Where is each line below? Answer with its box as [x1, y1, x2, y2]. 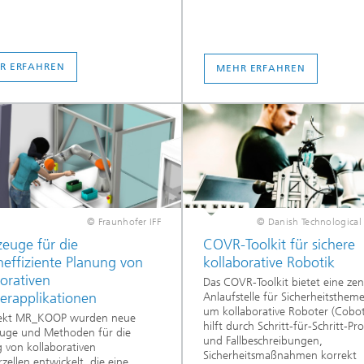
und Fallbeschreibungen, [202, 333, 323, 348]
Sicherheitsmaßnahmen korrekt [202, 348, 357, 362]
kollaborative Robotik [202, 253, 335, 272]
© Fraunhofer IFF [87, 216, 161, 228]
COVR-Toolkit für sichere [202, 236, 355, 254]
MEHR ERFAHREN [216, 63, 305, 75]
